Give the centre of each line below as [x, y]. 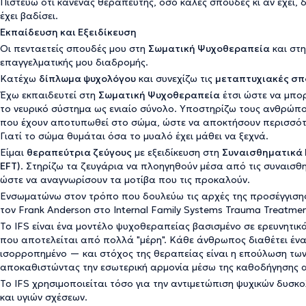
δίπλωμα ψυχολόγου [87, 79]
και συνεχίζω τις [176, 79]
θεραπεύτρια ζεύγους [79, 152]
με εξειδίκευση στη [177, 152]
